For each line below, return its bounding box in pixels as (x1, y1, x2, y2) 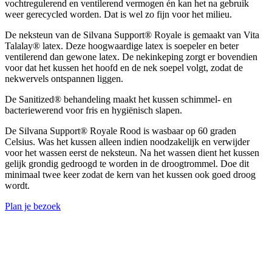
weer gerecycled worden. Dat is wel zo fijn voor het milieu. (5, 8, 232, 19)
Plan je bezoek (5, 200, 61, 211)
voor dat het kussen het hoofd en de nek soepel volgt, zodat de (5, 62, 243, 73)
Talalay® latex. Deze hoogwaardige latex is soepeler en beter (5, 40, 239, 51)
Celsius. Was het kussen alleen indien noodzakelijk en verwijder (5, 136, 250, 147)
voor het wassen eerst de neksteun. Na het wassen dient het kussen (5, 147, 259, 158)
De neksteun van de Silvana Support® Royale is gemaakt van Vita (5, 29, 259, 40)
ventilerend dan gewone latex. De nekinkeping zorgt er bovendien (5, 51, 257, 62)
